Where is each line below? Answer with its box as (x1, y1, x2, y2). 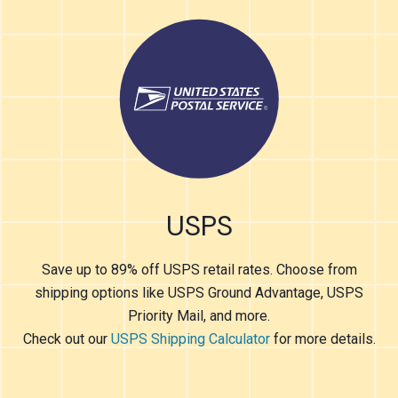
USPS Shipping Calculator (110, 330, 270, 347)
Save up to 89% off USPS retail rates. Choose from (41, 261, 357, 278)
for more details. (269, 330, 376, 347)
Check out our (22, 330, 111, 347)
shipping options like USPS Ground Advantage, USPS (35, 284, 363, 301)
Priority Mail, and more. (128, 307, 270, 324)
